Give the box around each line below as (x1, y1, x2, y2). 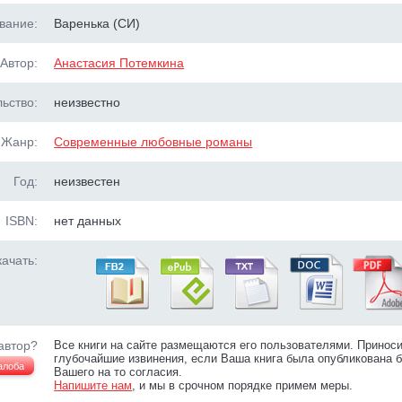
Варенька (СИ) (54, 16, 141, 31)
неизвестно (54, 95, 121, 109)
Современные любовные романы (54, 135, 253, 149)
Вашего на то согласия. (54, 365, 183, 379)
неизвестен (54, 174, 121, 188)
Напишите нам (54, 379, 133, 392)
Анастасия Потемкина (54, 56, 185, 70)
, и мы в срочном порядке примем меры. (132, 379, 354, 392)
